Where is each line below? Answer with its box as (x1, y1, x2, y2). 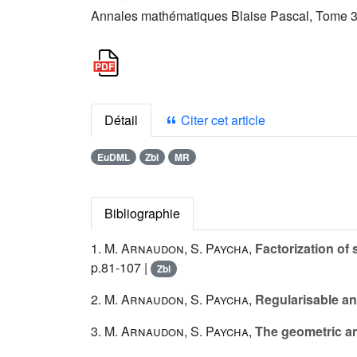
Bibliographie (104, 204, 180, 223)
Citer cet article (178, 111, 265, 129)
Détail (104, 111, 138, 129)
